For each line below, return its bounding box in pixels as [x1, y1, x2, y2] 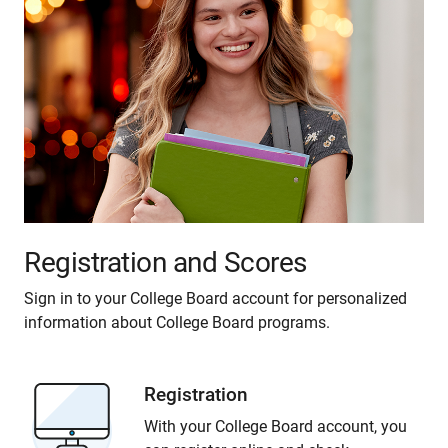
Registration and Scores [24, 246, 307, 279]
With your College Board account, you [144, 417, 407, 436]
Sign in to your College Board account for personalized [24, 289, 407, 308]
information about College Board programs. [24, 313, 330, 332]
